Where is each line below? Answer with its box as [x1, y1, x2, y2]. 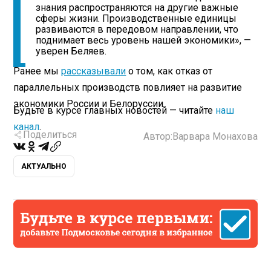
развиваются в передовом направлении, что [36, 24, 239, 36]
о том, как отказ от [126, 65, 213, 77]
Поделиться [23, 129, 77, 141]
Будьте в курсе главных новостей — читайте [13, 104, 216, 116]
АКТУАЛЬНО [21, 162, 67, 171]
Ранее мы [13, 65, 62, 77]
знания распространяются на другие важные [36, 2, 239, 14]
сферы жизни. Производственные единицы [36, 13, 237, 25]
